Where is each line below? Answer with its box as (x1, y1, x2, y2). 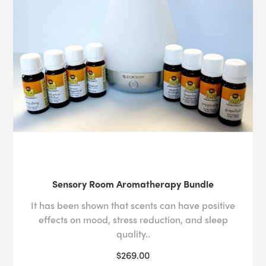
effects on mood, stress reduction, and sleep (38, 212, 228, 226)
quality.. (116, 226, 150, 240)
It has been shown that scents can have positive (31, 198, 235, 212)
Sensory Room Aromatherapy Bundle (52, 176, 214, 191)
